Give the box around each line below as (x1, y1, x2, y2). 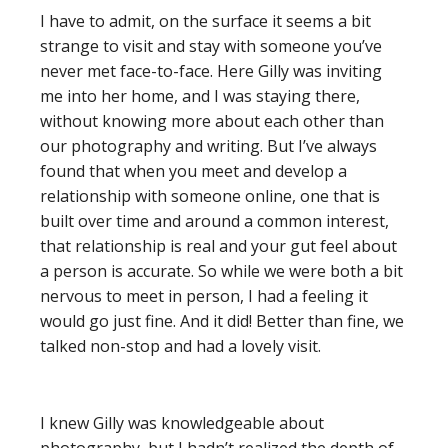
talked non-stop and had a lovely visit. (40, 335, 321, 357)
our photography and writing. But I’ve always (40, 135, 377, 157)
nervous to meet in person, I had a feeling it (40, 285, 368, 307)
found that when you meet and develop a (40, 160, 347, 182)
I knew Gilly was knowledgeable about (40, 412, 324, 434)
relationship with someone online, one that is (40, 185, 380, 207)
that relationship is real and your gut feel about (40, 235, 397, 257)
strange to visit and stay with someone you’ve (40, 35, 382, 57)
